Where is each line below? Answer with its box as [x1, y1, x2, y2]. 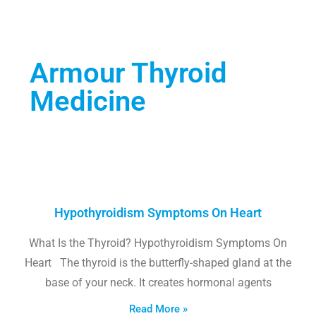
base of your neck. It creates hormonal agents [44, 275, 272, 289]
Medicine [30, 84, 146, 118]
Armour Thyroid [30, 56, 227, 90]
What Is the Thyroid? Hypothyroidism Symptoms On [29, 236, 287, 250]
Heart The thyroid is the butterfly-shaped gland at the [25, 255, 291, 269]
